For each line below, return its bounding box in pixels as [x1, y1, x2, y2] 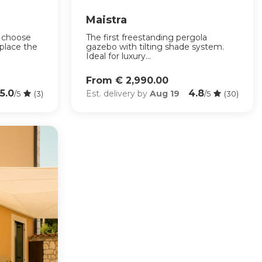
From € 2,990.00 [85, 74, 168, 86]
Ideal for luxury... [85, 50, 151, 61]
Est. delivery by [85, 88, 150, 99]
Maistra [85, 13, 127, 26]
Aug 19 [149, 88, 180, 99]
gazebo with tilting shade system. [85, 41, 224, 52]
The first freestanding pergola [85, 32, 207, 43]
